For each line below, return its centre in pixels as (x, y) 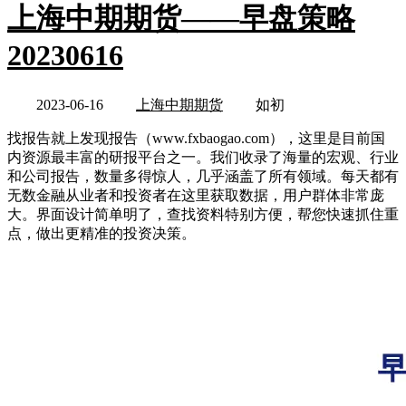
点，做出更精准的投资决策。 (101, 234)
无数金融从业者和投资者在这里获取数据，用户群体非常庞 (196, 196)
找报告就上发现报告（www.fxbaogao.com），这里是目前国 (196, 139)
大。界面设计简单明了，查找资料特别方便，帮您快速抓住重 (203, 215)
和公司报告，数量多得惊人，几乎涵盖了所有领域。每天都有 (203, 177)
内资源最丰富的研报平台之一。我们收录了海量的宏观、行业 (203, 158)
